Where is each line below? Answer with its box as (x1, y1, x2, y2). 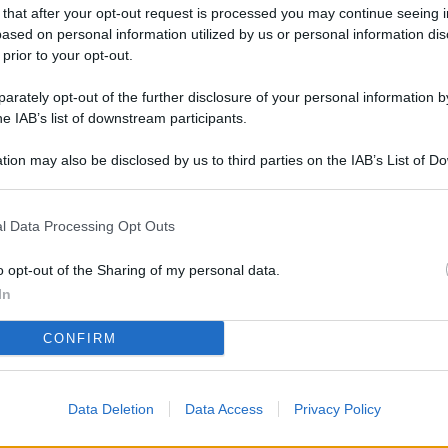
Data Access (184, 401, 263, 417)
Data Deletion (67, 401, 154, 417)
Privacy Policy (293, 401, 381, 417)
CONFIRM (42, 330, 117, 346)
